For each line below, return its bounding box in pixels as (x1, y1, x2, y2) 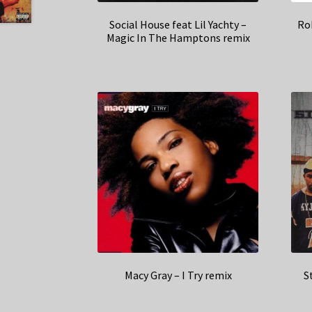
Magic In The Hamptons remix (106, 30, 250, 45)
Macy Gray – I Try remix (124, 267, 232, 282)
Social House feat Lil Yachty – (109, 17, 247, 31)
